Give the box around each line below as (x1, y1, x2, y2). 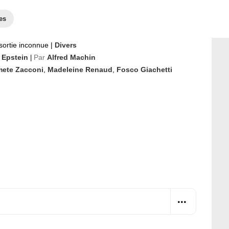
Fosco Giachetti (117, 65, 172, 74)
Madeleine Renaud (48, 65, 112, 74)
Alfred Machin (47, 53, 96, 61)
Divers (55, 41, 77, 49)
